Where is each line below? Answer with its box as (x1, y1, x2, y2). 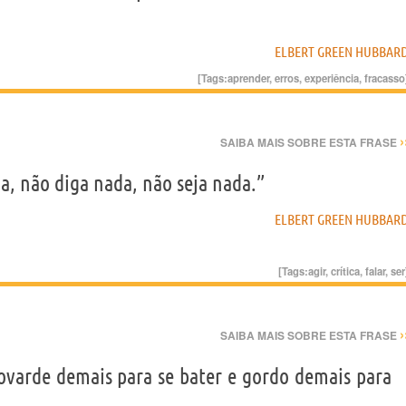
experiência (304, 71, 359, 85)
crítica (331, 264, 360, 278)
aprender (227, 71, 269, 85)
